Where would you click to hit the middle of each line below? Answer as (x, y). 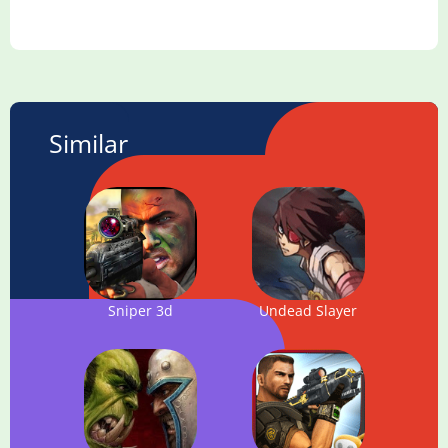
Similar (89, 142)
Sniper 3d (141, 310)
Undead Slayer (308, 310)
